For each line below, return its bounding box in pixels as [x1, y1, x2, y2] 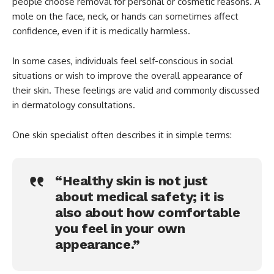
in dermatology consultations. [12, 98, 135, 111]
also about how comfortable [55, 204, 240, 220]
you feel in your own [55, 220, 185, 236]
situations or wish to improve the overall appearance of [12, 69, 242, 81]
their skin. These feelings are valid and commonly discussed [12, 84, 259, 96]
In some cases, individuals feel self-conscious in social [12, 54, 233, 67]
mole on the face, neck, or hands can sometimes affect [12, 10, 239, 22]
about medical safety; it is [55, 188, 224, 204]
